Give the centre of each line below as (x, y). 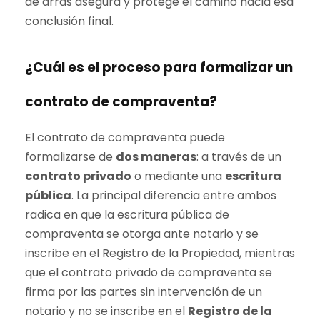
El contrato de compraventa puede (125, 137)
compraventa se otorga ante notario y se (142, 234)
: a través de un (239, 157)
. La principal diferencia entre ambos (174, 195)
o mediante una (178, 176)
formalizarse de (70, 157)
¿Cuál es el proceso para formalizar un (159, 67)
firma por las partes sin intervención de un (144, 292)
